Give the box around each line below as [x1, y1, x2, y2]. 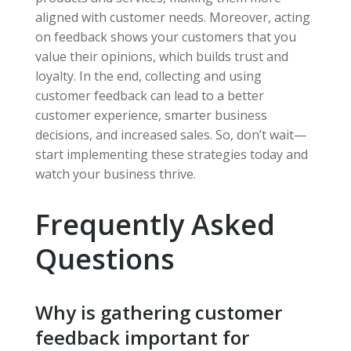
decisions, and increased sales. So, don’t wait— [34, 126, 306, 144]
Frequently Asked [34, 205, 275, 244]
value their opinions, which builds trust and [34, 48, 288, 66]
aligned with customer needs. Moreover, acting [34, 9, 310, 27]
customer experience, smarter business [34, 107, 267, 125]
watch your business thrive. [34, 165, 196, 183]
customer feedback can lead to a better [34, 87, 264, 105]
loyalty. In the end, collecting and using [34, 67, 262, 85]
